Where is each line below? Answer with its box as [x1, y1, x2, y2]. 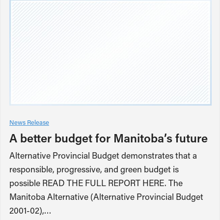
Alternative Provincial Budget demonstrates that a [9, 149, 197, 161]
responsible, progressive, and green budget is [9, 163, 179, 175]
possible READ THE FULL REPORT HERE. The [9, 177, 183, 189]
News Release [9, 117, 49, 126]
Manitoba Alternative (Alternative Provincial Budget [9, 191, 203, 202]
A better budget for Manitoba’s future [9, 130, 208, 145]
